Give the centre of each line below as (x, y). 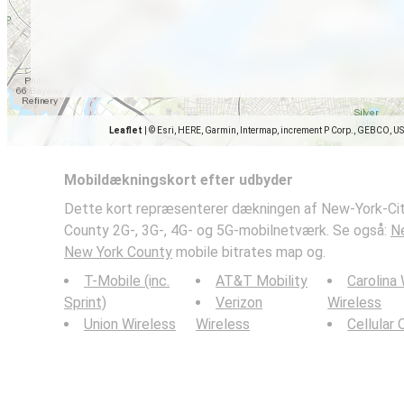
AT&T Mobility (262, 281)
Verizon (239, 303)
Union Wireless (130, 324)
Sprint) (85, 303)
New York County (118, 252)
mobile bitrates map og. (249, 252)
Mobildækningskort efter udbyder (179, 180)
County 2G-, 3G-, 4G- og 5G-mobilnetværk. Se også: (227, 230)
